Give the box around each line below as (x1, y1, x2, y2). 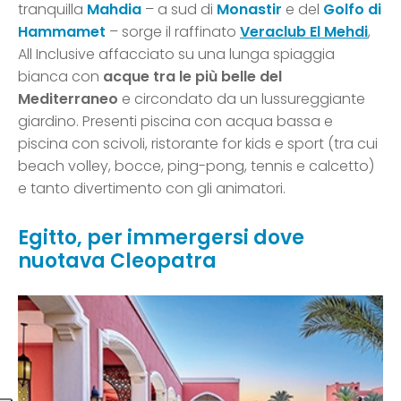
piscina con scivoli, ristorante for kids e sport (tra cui (18, 133, 378, 155)
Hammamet (18, 21, 106, 43)
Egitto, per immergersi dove (18, 224, 304, 252)
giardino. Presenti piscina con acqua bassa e (18, 111, 333, 132)
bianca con (18, 66, 103, 88)
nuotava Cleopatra (18, 247, 217, 276)
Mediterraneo (18, 89, 118, 110)
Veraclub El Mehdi (240, 21, 368, 43)
